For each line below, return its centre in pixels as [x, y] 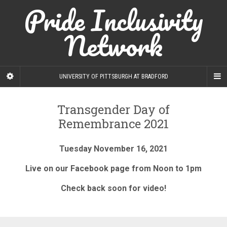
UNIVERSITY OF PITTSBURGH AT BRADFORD [113, 77]
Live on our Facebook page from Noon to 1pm [113, 168]
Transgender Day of [113, 109]
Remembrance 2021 [113, 124]
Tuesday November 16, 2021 [113, 149]
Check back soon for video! [113, 188]
